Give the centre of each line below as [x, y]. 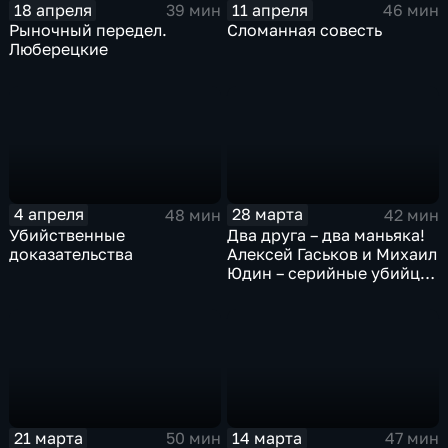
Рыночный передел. [88, 30]
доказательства [71, 253]
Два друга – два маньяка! [326, 234]
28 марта [268, 214]
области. [262, 310]
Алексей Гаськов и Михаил [332, 253]
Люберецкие [59, 49]
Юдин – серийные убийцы [330, 272]
